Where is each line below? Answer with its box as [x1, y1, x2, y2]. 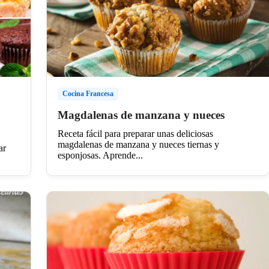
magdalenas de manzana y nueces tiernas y [57, 139, 219, 150]
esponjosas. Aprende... [57, 150, 143, 160]
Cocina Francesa [62, 89, 113, 98]
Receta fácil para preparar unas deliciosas [57, 128, 213, 139]
